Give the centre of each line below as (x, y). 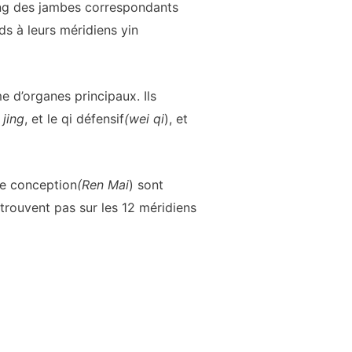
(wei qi (144, 119)
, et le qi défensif (74, 119)
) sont (146, 184)
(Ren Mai (103, 184)
